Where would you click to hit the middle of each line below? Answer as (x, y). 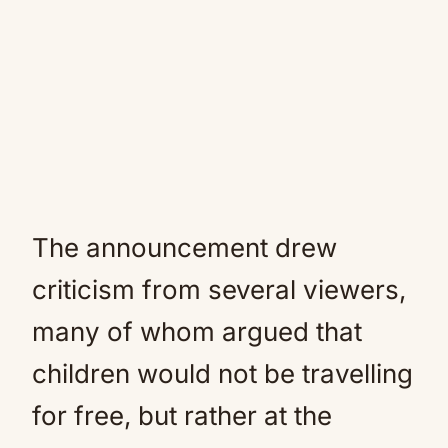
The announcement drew (184, 247)
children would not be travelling (222, 373)
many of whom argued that (197, 331)
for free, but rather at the (182, 415)
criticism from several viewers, (219, 289)
